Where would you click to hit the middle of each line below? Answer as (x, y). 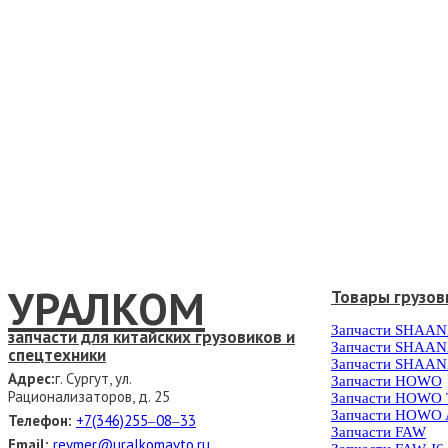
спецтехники (57, 355)
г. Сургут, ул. (93, 378)
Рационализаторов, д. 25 (89, 396)
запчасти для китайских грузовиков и (151, 337)
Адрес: (31, 378)
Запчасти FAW (378, 432)
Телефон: (40, 420)
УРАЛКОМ (106, 308)
